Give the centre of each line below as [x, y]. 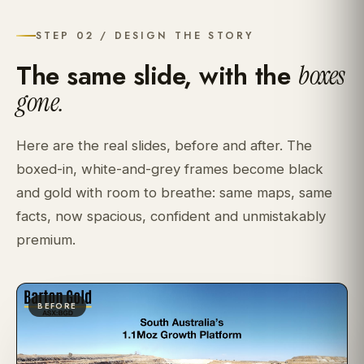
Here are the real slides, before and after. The [164, 146]
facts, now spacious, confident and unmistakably [171, 217]
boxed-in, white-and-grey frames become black [170, 169]
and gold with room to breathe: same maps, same [174, 193]
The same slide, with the [157, 75]
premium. [46, 240]
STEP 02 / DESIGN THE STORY [145, 36]
